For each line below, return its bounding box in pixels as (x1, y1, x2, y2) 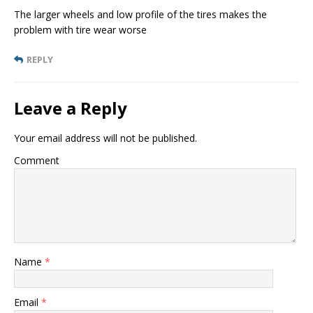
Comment (14, 153, 59, 167)
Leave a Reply (14, 96, 127, 119)
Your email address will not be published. (14, 131, 197, 145)
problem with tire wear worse (14, 22, 147, 36)
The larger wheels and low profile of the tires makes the (14, 7, 267, 21)
